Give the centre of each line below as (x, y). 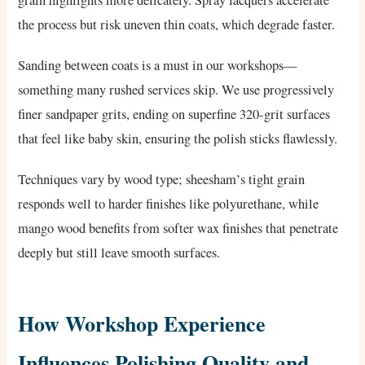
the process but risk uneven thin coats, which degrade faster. (177, 25)
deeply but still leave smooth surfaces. (119, 253)
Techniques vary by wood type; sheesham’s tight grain (162, 180)
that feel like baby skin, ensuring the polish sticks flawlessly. (178, 139)
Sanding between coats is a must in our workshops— (158, 66)
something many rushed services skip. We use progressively (176, 90)
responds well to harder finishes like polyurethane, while (169, 204)
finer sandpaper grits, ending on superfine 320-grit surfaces (174, 114)
